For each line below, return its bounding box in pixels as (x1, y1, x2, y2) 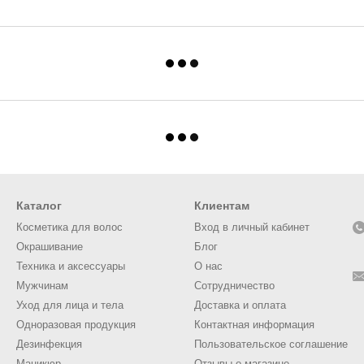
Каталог (16, 199, 62, 213)
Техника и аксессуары (16, 260, 125, 273)
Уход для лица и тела (16, 299, 123, 312)
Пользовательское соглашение (194, 338, 348, 351)
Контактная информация (194, 318, 314, 331)
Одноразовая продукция (16, 318, 136, 331)
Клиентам (194, 199, 249, 213)
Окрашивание (16, 240, 83, 253)
